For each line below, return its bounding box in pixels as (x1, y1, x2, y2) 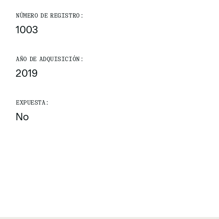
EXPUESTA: (16, 100, 49, 106)
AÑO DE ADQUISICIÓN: (16, 56, 84, 62)
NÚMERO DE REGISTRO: (16, 13, 84, 19)
